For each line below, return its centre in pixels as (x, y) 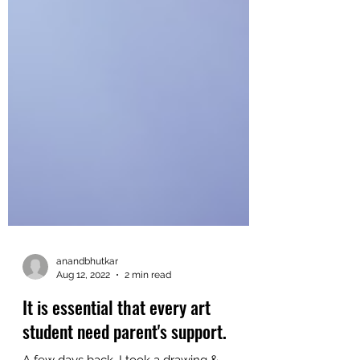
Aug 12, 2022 (83, 313)
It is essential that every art (117, 346)
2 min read (148, 313)
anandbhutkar (87, 300)
